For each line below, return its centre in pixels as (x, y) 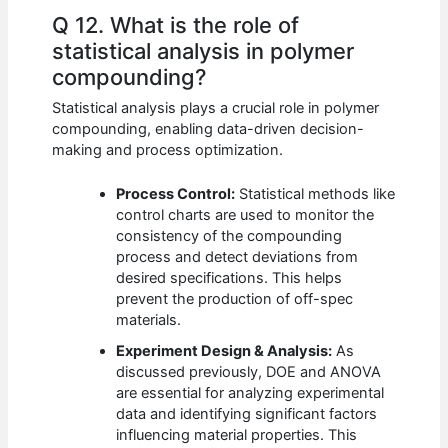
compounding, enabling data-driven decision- (208, 128)
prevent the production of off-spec (235, 298)
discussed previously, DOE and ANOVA (249, 371)
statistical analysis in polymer (203, 51)
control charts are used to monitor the (245, 214)
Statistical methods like (315, 193)
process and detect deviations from (237, 256)
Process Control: (176, 193)
